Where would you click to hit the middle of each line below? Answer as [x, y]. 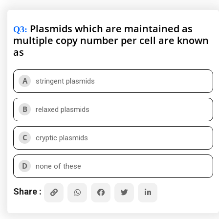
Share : [27, 191]
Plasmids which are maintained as [110, 29]
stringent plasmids [65, 81]
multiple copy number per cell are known [111, 40]
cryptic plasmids [62, 138]
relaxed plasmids [63, 109]
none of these [58, 166]
